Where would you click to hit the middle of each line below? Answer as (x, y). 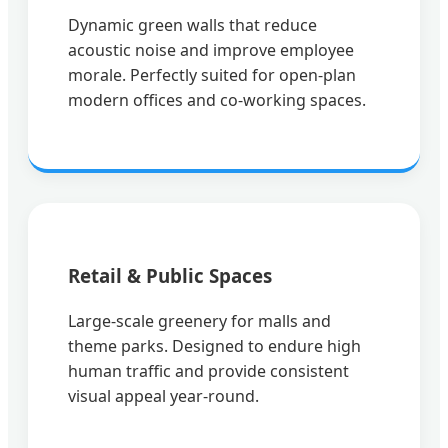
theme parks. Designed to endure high (214, 346)
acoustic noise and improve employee (211, 49)
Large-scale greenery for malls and (199, 321)
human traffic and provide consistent (208, 371)
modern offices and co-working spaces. (217, 99)
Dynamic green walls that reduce (192, 24)
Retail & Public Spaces (170, 276)
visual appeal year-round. (163, 396)
